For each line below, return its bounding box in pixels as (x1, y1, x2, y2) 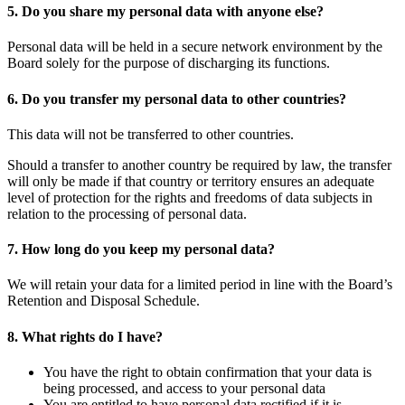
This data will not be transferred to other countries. (7, 126, 294, 142)
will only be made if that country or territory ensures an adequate (7, 173, 374, 189)
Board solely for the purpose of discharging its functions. (7, 55, 330, 71)
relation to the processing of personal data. (7, 205, 247, 221)
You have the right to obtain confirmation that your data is (43, 363, 372, 380)
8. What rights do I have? (7, 328, 163, 344)
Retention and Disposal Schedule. (7, 293, 200, 309)
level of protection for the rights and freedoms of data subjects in (7, 189, 372, 205)
